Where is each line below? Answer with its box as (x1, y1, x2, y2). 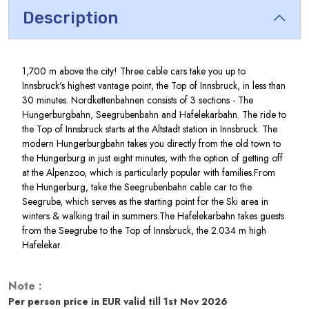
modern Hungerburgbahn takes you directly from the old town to (22, 137, 281, 151)
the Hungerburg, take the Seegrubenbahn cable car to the (22, 180, 252, 195)
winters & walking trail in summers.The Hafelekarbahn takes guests (22, 209, 284, 223)
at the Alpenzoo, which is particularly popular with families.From (22, 166, 275, 180)
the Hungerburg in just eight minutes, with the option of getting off (22, 151, 283, 166)
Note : (8, 278, 42, 295)
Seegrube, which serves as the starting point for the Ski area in (22, 195, 268, 209)
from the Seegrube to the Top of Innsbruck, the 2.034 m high (22, 223, 266, 238)
